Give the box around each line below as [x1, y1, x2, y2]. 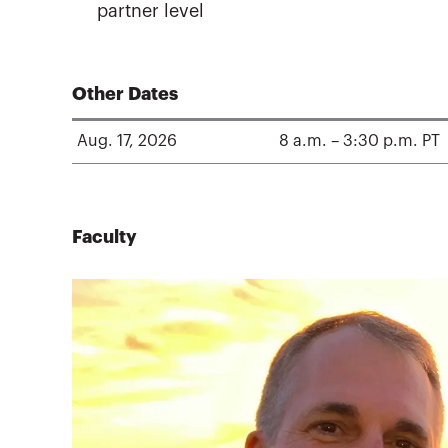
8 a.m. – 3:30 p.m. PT [279, 133, 441, 150]
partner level [97, 2, 204, 21]
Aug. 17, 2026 [77, 133, 177, 150]
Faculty [72, 227, 137, 246]
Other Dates [72, 85, 178, 104]
